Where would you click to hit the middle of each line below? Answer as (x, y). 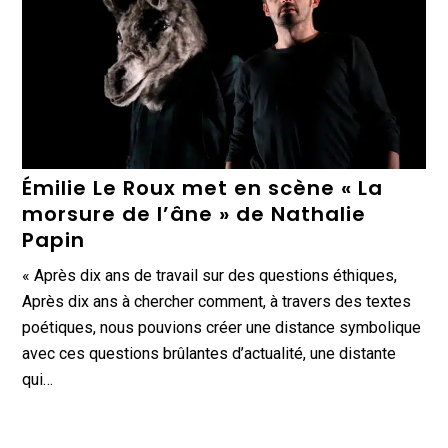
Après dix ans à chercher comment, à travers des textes (217, 301)
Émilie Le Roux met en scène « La (203, 187)
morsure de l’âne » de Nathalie (194, 213)
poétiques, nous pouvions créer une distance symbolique (222, 327)
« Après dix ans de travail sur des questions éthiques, (210, 275)
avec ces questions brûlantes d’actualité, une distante (209, 353)
